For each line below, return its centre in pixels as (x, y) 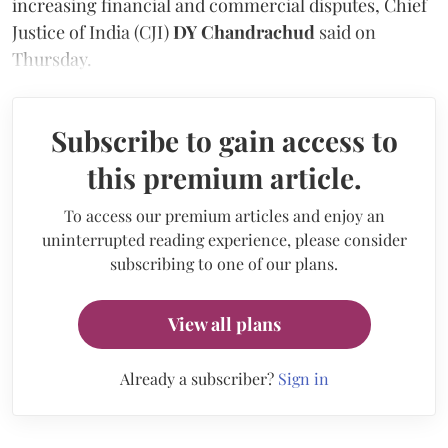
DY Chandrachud (244, 31)
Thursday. (52, 58)
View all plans (224, 323)
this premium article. (224, 177)
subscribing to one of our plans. (224, 263)
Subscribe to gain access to (224, 140)
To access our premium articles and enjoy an (224, 215)
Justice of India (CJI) (92, 31)
